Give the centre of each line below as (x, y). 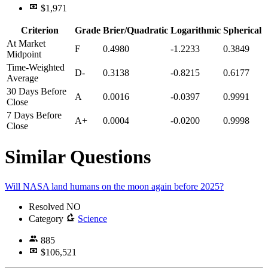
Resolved (48, 206)
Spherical (242, 30)
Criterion (39, 30)
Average (22, 78)
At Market (26, 43)
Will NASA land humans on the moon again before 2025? (114, 186)
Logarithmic (196, 30)
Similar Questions (78, 157)
